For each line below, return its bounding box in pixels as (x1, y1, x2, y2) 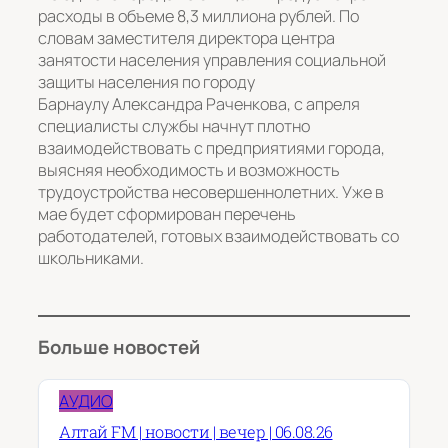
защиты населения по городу (38, 71, 255, 94)
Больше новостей (38, 334, 200, 361)
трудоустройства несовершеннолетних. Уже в (38, 181, 384, 204)
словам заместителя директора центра (38, 27, 335, 50)
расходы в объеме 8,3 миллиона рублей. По (38, 5, 359, 28)
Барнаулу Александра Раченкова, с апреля (38, 93, 360, 116)
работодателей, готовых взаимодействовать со (38, 225, 399, 248)
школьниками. (38, 247, 144, 270)
